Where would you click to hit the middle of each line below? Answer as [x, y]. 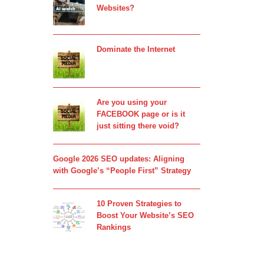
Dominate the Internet [136, 49]
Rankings [113, 227]
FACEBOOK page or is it [141, 114]
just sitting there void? [138, 126]
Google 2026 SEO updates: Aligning [118, 159]
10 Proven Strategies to [139, 204]
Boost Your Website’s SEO [145, 215]
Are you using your [131, 102]
